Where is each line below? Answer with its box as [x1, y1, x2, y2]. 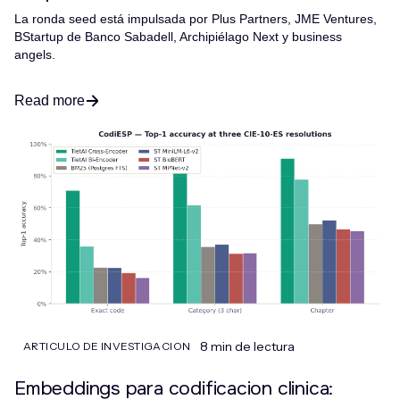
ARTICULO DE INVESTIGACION [23, 339, 191, 354]
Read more [14, 93, 85, 109]
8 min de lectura [199, 338, 295, 355]
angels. [14, 47, 55, 62]
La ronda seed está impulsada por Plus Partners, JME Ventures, [14, 12, 377, 27]
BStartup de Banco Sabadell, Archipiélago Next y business [14, 29, 342, 45]
